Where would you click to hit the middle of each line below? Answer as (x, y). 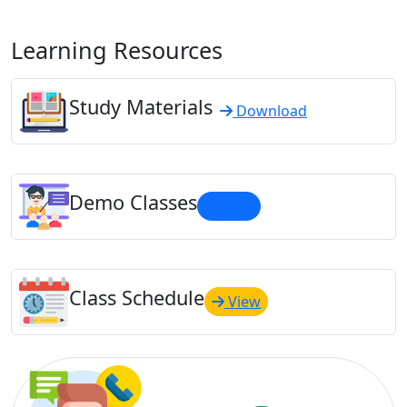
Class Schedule (137, 298)
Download (270, 111)
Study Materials (141, 107)
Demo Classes (133, 203)
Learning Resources (117, 50)
